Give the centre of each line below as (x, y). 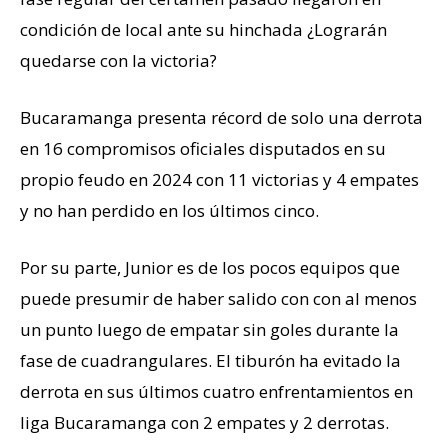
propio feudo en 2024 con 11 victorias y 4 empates (219, 180)
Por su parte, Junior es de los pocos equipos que (210, 268)
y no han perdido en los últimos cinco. (169, 211)
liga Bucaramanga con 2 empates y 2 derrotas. (204, 423)
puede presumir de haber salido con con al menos (218, 299)
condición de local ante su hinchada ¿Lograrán (203, 30)
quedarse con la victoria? (118, 61)
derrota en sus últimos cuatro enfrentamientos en (216, 392)
